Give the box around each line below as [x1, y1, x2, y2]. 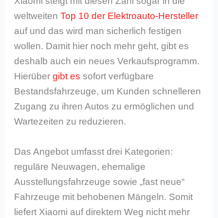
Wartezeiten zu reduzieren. [14, 116, 127, 127]
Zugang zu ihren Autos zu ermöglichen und [14, 101, 195, 112]
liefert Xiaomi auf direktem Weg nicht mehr [14, 206, 190, 217]
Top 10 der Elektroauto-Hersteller [60, 11, 199, 21]
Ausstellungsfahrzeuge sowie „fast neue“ [14, 176, 185, 187]
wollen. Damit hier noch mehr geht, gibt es [14, 41, 189, 52]
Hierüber [14, 71, 53, 82]
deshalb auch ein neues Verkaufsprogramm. [14, 56, 200, 67]
